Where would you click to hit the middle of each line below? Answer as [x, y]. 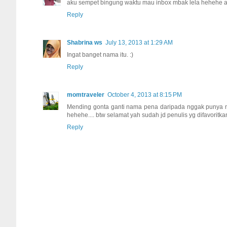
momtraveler [86, 94]
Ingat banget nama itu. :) [100, 54]
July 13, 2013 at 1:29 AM [139, 42]
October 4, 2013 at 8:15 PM [145, 94]
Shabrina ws [85, 42]
